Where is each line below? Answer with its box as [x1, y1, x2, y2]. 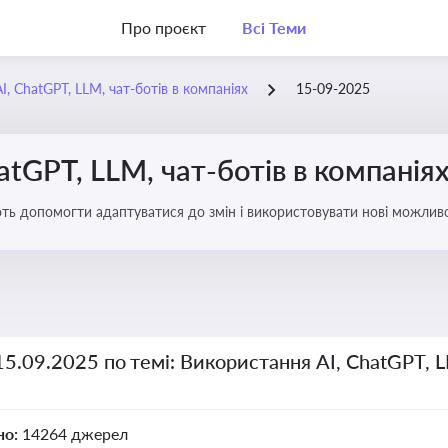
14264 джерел [21, 424, 128, 443]
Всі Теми [241, 18, 306, 37]
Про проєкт [121, 18, 206, 37]
